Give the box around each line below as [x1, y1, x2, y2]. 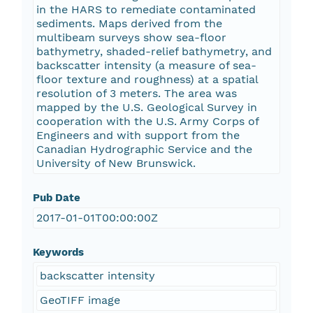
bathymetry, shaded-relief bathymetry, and [36, 45, 272, 59]
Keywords [32, 246, 84, 259]
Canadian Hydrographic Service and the [36, 143, 252, 156]
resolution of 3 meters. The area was [36, 87, 237, 101]
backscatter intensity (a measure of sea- [36, 59, 256, 73]
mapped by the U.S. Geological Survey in [36, 101, 257, 115]
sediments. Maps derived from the [36, 17, 222, 31]
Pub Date [32, 191, 80, 205]
